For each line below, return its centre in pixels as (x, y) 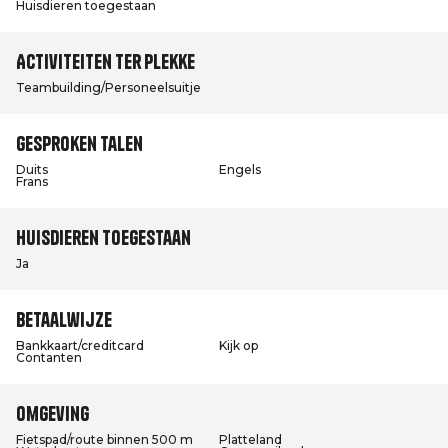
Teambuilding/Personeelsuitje (108, 87)
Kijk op (238, 345)
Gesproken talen (79, 143)
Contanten (49, 357)
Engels (240, 169)
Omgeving (52, 413)
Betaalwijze (64, 319)
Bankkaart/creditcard (80, 345)
